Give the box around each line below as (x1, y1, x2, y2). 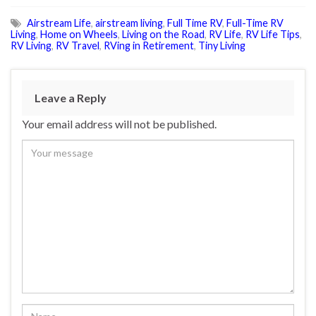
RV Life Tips (245, 28, 300, 41)
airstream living (95, 17, 163, 30)
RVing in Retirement (104, 39, 194, 52)
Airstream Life (27, 17, 91, 30)
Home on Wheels (40, 28, 118, 41)
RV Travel (56, 39, 99, 52)
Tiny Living (198, 39, 245, 52)
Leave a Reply (35, 91, 107, 105)
